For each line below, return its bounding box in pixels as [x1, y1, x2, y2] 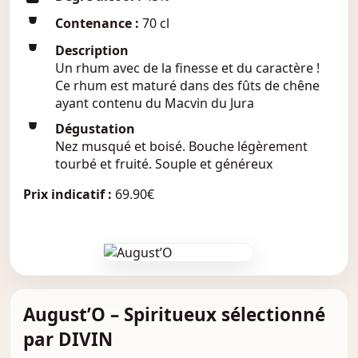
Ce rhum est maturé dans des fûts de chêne [55, 77, 320, 94]
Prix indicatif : [23, 185, 112, 203]
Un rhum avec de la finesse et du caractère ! [55, 59, 320, 77]
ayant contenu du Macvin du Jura [55, 94, 254, 112]
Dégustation [55, 120, 135, 137]
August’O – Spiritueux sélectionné [23, 302, 325, 327]
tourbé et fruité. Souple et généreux [55, 155, 272, 173]
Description [55, 42, 129, 59]
